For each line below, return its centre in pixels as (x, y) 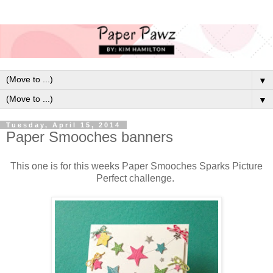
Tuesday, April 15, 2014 (63, 125)
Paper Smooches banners (90, 136)
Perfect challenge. (136, 178)
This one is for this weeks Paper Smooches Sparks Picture (136, 166)
